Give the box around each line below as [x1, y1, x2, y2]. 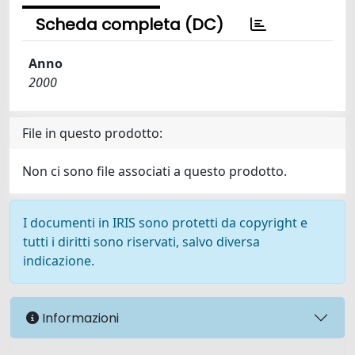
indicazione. [23, 252, 94, 269]
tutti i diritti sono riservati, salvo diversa [23, 233, 260, 250]
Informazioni [39, 308, 119, 327]
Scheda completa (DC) [36, 13, 223, 36]
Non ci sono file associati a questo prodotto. [22, 162, 287, 180]
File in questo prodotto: [22, 124, 162, 142]
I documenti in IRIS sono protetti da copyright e [23, 214, 307, 231]
